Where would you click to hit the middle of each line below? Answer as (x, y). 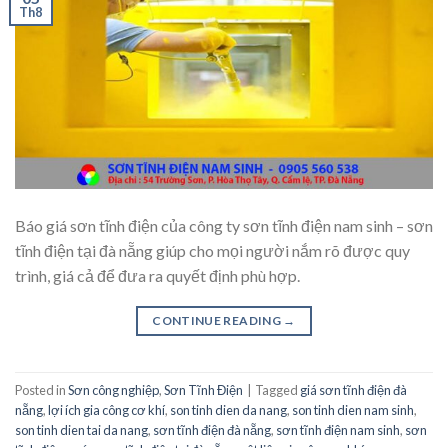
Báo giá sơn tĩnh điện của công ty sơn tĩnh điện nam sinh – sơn (224, 226)
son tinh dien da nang (228, 409)
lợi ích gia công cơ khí (106, 409)
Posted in (41, 389)
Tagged (277, 389)
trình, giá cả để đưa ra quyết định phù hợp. (157, 276)
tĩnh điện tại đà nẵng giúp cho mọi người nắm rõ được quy (212, 251)
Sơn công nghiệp (113, 389)
